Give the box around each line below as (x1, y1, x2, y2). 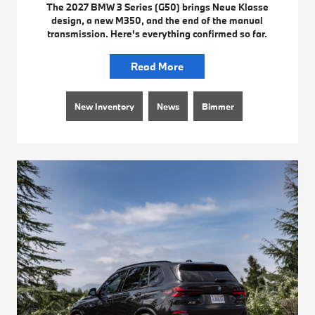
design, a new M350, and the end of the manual (51, 14, 264, 27)
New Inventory (75, 101, 135, 112)
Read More (131, 60, 184, 74)
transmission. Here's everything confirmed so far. (47, 27, 268, 41)
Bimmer (202, 101, 235, 112)
